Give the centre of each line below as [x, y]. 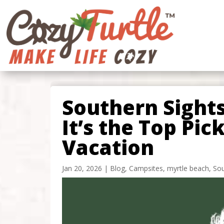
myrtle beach [188, 168]
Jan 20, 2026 [82, 168]
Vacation [108, 147]
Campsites [146, 168]
